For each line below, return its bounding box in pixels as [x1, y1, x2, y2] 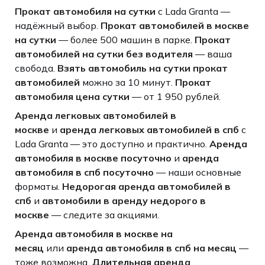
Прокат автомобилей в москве [100, 19, 249, 31]
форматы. [14, 180, 62, 192]
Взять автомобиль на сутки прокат [57, 62, 228, 74]
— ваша [192, 47, 232, 60]
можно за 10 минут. [79, 76, 175, 88]
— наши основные [153, 166, 241, 178]
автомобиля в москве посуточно [14, 151, 172, 164]
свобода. [14, 62, 57, 74]
